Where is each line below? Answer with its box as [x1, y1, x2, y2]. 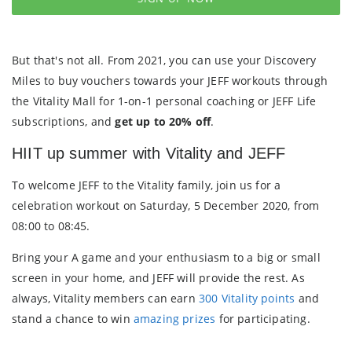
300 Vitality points [198, 290, 295, 306]
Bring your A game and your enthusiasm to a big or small [12, 249, 321, 265]
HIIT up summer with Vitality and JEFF [12, 144, 286, 162]
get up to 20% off [115, 114, 211, 130]
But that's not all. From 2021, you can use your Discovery [12, 53, 317, 68]
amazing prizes [133, 310, 216, 326]
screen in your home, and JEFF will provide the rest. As [12, 269, 305, 285]
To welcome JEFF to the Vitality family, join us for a [12, 177, 281, 192]
